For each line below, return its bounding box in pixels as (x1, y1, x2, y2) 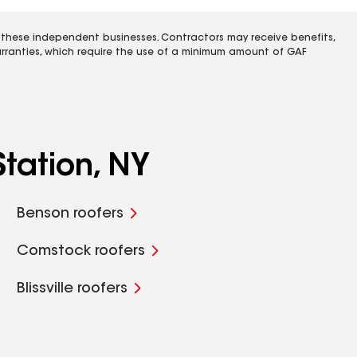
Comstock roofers (17, 245, 146, 259)
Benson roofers (17, 207, 124, 222)
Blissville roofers (17, 282, 128, 296)
